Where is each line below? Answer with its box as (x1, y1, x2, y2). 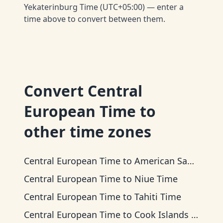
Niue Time (134, 173, 178, 185)
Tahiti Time (134, 191, 181, 203)
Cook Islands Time (134, 209, 191, 221)
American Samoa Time (134, 155, 187, 167)
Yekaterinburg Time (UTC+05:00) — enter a (24, 1, 184, 12)
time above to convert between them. (24, 13, 165, 24)
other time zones (24, 121, 151, 142)
